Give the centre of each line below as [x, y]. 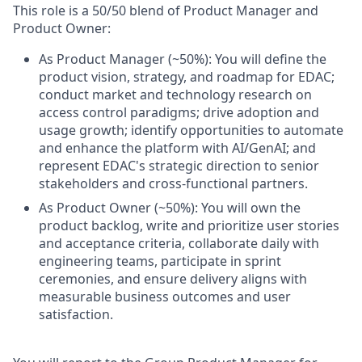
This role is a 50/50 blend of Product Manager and [166, 11]
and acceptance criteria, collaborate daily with [179, 243]
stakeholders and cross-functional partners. [173, 183]
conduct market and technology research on [175, 95]
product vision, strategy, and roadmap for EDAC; [187, 77]
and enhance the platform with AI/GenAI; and [177, 148]
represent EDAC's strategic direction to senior [179, 166]
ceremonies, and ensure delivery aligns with [173, 279]
